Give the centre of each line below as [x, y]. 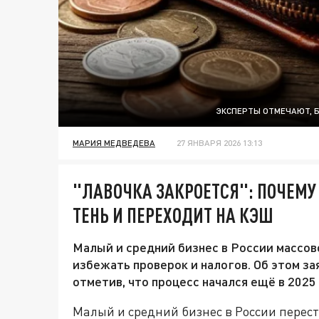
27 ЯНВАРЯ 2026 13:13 [219, 143]
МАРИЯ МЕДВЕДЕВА [114, 143]
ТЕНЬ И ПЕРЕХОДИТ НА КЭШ [173, 215]
